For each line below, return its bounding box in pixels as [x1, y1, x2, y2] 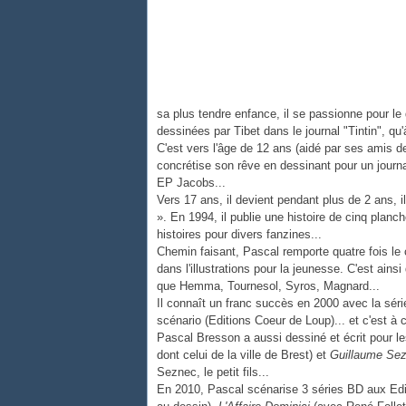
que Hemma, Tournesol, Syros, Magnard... [157, 279, 380, 293]
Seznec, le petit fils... [157, 365, 269, 379]
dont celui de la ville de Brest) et [157, 348, 330, 362]
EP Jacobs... [157, 176, 226, 189]
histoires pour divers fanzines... [157, 227, 322, 241]
